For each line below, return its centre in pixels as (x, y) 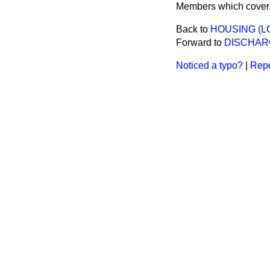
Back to (193, 29)
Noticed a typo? (209, 65)
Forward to (200, 42)
